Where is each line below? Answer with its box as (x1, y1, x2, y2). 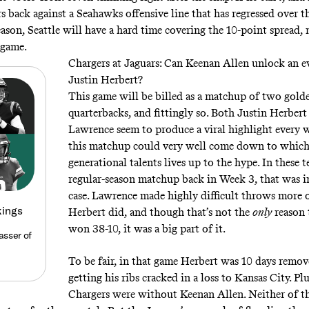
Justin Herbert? (68, 72, 146, 86)
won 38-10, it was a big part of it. (68, 221, 228, 235)
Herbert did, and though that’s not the (68, 205, 253, 219)
